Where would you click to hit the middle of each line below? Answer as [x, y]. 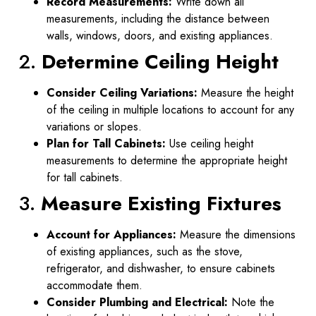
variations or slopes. [94, 126]
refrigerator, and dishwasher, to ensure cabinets [161, 268]
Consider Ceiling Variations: [122, 92]
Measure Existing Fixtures [161, 203]
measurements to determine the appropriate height [167, 160]
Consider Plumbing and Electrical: [137, 302]
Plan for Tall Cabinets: [106, 143]
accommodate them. [95, 285]
